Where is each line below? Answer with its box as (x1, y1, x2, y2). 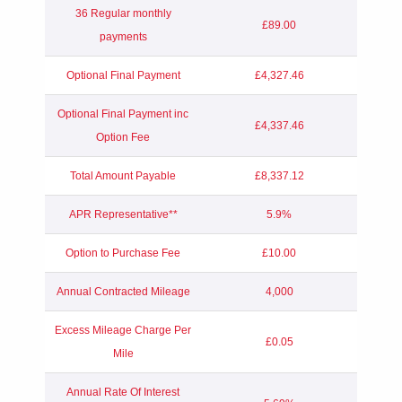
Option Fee (96, 130, 150, 144)
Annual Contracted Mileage (56, 284, 190, 298)
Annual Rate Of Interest (66, 385, 179, 398)
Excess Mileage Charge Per (55, 323, 191, 336)
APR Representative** (68, 207, 178, 221)
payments (99, 30, 147, 43)
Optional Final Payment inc (57, 107, 188, 120)
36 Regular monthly (74, 6, 171, 20)
